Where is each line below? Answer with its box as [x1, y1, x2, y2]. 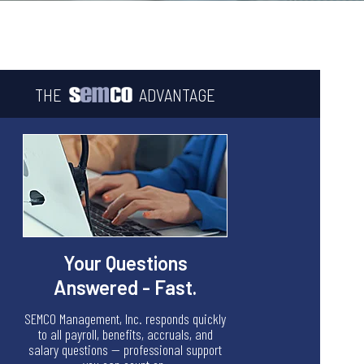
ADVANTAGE [139, 84, 216, 105]
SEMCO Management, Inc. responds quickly [24, 310, 227, 328]
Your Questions [63, 251, 188, 275]
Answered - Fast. [54, 275, 197, 299]
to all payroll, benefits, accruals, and [37, 325, 213, 344]
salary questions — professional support [28, 340, 223, 359]
